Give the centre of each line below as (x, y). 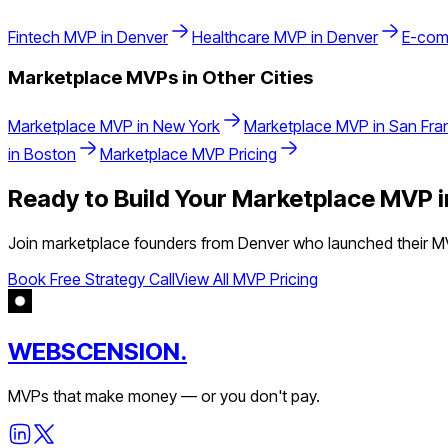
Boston (50, 153)
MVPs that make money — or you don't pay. (164, 395)
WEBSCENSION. (97, 351)
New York (186, 125)
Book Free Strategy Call (91, 278)
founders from (184, 242)
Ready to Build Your (120, 198)
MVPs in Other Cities (217, 78)
